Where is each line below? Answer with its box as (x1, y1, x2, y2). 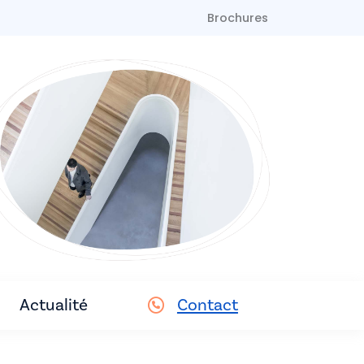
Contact (176, 293, 238, 316)
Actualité (19, 293, 88, 316)
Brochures (207, 10, 268, 26)
